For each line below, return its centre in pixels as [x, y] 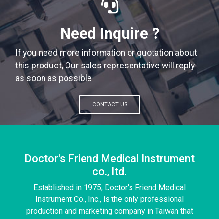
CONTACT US [109, 105]
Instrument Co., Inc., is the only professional [109, 199]
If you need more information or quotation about [106, 53]
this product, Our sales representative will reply [105, 66]
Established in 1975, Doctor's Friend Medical [109, 187]
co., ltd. [109, 171]
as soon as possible [54, 78]
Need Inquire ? [109, 33]
